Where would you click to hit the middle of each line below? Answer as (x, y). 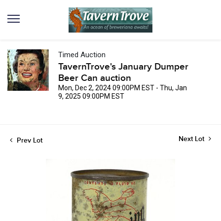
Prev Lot (29, 140)
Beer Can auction (95, 78)
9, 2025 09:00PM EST (91, 96)
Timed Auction (82, 55)
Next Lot (192, 139)
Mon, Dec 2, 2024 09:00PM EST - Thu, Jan (123, 88)
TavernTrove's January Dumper (123, 67)
